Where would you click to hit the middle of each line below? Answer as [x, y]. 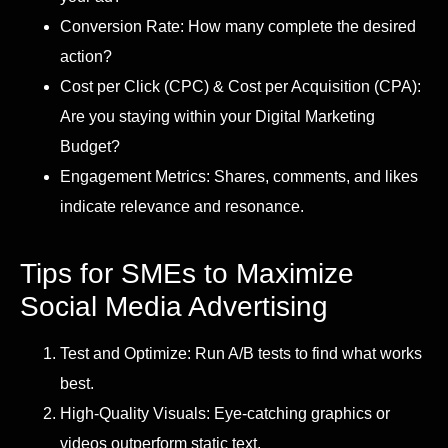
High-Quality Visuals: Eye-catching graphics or [225, 414]
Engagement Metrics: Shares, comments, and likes [239, 177]
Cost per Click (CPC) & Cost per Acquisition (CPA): [240, 87]
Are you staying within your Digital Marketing [217, 117]
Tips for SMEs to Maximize [187, 274]
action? [86, 57]
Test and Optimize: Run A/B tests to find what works [241, 354]
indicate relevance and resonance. [182, 207]
